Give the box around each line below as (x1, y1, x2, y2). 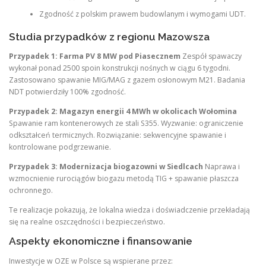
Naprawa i (203, 161, 240, 172)
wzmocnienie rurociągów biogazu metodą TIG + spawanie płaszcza (9, 173, 239, 184)
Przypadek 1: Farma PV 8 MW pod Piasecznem (9, 50, 180, 61)
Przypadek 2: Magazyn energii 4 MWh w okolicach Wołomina (9, 106, 237, 116)
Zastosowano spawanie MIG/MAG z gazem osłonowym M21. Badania (9, 74, 245, 85)
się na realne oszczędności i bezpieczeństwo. (9, 217, 165, 227)
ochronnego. (9, 185, 53, 196)
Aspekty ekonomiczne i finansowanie (9, 235, 192, 248)
